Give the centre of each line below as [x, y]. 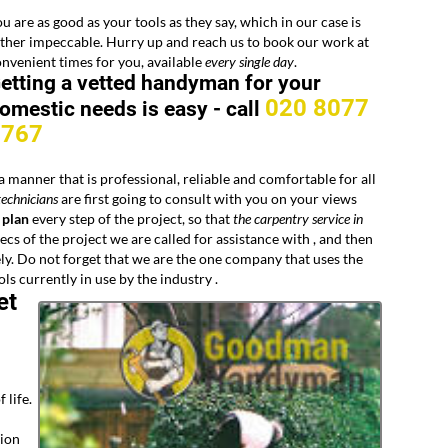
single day [265, 62]
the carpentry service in [298, 219]
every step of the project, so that [131, 219]
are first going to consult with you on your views [207, 199]
